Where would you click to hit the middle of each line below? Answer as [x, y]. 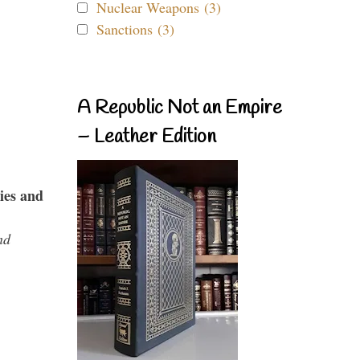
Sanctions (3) [135, 29]
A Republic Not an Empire [180, 108]
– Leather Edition [147, 137]
